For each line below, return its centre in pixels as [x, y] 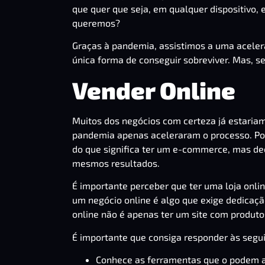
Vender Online [154, 90]
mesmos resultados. [116, 163]
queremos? [96, 23]
